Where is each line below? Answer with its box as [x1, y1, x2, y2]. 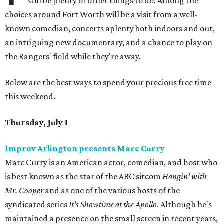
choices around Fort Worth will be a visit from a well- [5, 9, 198, 20]
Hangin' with [162, 171, 207, 182]
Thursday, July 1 [5, 117, 68, 128]
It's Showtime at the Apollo [69, 199, 157, 210]
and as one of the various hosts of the [43, 185, 180, 196]
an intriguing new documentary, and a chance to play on [5, 37, 212, 48]
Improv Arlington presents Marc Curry [5, 143, 165, 154]
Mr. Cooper [5, 185, 43, 196]
